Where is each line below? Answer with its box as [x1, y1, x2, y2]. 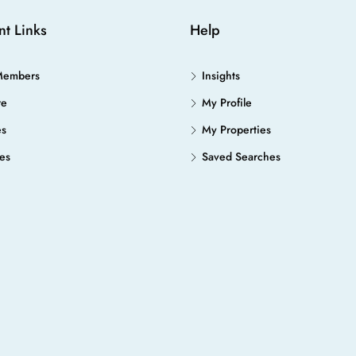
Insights [202, 68, 240, 83]
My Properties [202, 122, 271, 137]
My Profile [202, 95, 252, 110]
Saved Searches [202, 149, 281, 164]
